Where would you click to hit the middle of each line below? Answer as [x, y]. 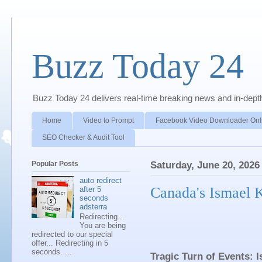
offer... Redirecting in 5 [70, 243]
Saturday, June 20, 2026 [205, 166]
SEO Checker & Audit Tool [83, 138]
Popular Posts [55, 164]
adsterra [94, 206]
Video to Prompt [108, 120]
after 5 [91, 189]
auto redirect [101, 180]
